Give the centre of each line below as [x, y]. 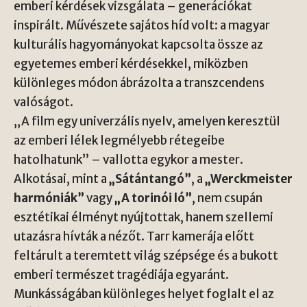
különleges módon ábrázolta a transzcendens [139, 83]
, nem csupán [227, 198]
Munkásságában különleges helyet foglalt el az [144, 294]
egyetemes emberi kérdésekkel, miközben [131, 64]
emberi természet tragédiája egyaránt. [121, 275]
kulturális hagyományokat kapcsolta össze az [138, 45]
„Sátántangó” [150, 179]
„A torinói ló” [153, 198]
